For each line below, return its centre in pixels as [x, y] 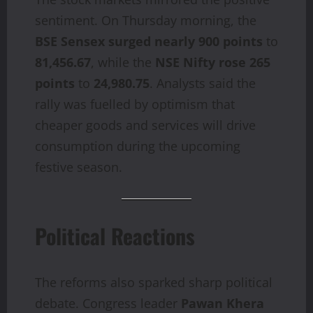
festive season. [79, 167]
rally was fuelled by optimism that [135, 104]
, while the [123, 63]
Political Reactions [115, 236]
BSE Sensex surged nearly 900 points [149, 42]
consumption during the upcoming [138, 146]
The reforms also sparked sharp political [154, 283]
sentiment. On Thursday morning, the [146, 21]
